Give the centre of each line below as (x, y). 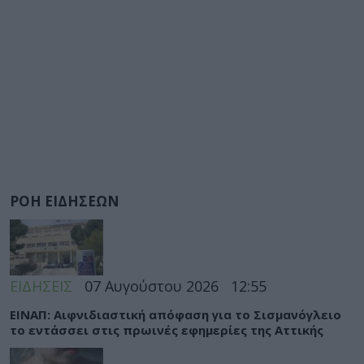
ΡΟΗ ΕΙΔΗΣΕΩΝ (65, 201)
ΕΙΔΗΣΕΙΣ (41, 286)
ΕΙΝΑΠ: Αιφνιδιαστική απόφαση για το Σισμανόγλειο (175, 314)
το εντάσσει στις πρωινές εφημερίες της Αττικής (167, 329)
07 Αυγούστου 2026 (152, 286)
